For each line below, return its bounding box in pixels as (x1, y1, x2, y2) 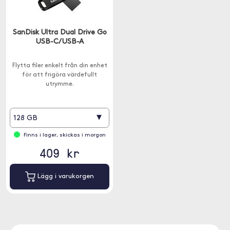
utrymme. (45, 81, 74, 87)
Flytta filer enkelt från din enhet (12, 63, 107, 69)
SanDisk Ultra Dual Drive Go (12, 29, 107, 36)
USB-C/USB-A (35, 38, 84, 46)
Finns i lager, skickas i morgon (23, 132, 106, 138)
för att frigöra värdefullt (22, 72, 97, 78)
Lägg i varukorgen (35, 173, 94, 180)
